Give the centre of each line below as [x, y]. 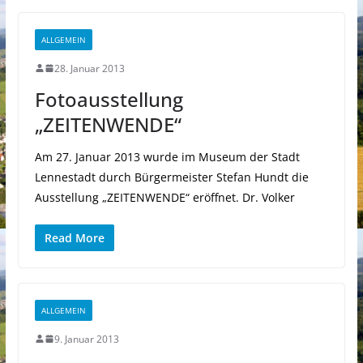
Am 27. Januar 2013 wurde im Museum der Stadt [167, 156]
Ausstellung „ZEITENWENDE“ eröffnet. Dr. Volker [164, 197]
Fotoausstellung [109, 99]
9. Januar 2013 [86, 339]
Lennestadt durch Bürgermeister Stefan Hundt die [171, 177]
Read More [74, 237]
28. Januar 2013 [89, 68]
